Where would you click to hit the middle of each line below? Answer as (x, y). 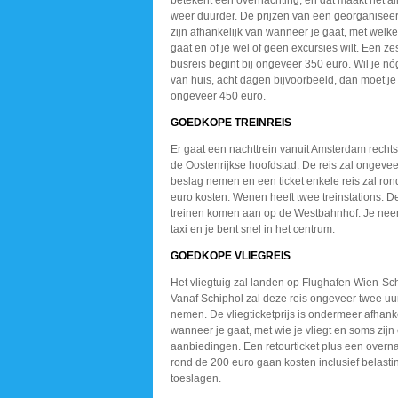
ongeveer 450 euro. (218, 96)
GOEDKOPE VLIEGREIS (231, 256)
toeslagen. (196, 378)
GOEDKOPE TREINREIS (231, 123)
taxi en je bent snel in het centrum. (253, 229)
